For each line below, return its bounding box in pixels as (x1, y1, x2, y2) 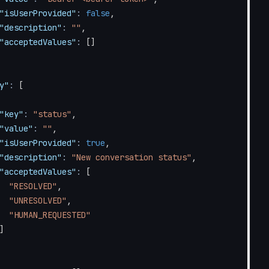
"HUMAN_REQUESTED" (9, 210, 91, 220)
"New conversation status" (71, 152, 192, 163)
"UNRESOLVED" (9, 195, 67, 206)
